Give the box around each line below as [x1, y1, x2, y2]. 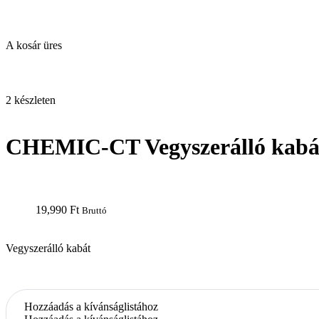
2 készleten [6, 94, 56, 107]
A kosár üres [6, 39, 62, 52]
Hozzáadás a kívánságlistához [24, 300, 158, 313]
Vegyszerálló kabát [6, 242, 90, 255]
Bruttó [82, 205, 107, 216]
